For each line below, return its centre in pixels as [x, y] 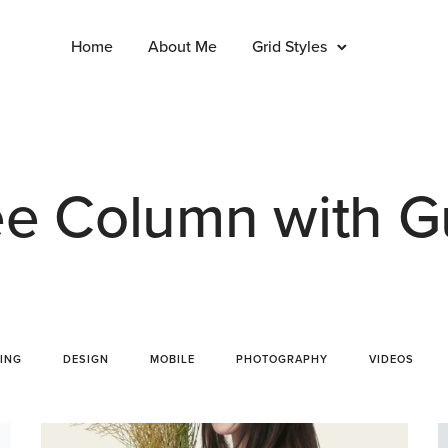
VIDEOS [391, 359]
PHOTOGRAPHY [282, 359]
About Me [182, 46]
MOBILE [172, 359]
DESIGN [86, 359]
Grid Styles [289, 46]
